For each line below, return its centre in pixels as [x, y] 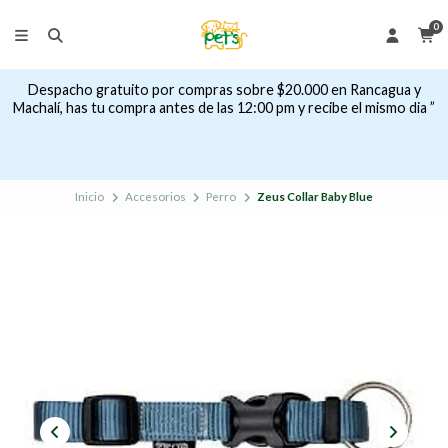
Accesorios [155, 197]
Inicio [90, 197]
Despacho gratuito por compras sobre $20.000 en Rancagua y [224, 90]
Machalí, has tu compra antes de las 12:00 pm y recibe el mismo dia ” [224, 108]
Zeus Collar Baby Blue [314, 197]
